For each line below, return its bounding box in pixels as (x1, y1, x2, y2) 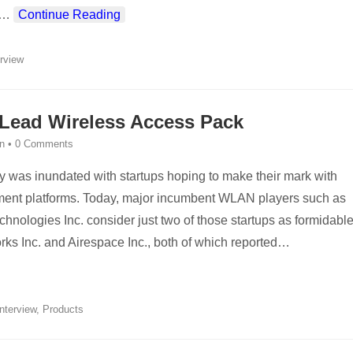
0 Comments (15, 138, 73, 150)
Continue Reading (18, 8, 121, 21)
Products (43, 303, 84, 315)
